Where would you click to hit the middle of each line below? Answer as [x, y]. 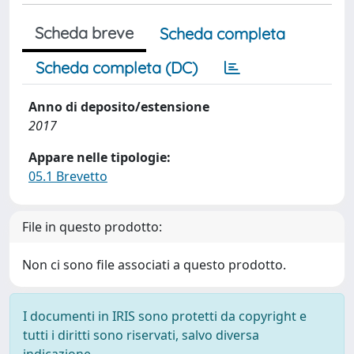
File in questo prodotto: [92, 227]
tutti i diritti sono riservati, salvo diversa [141, 335]
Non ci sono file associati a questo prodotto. [154, 265]
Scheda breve [84, 33]
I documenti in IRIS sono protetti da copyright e [165, 316]
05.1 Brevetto [68, 176]
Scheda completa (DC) [117, 68]
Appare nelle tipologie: [100, 157]
